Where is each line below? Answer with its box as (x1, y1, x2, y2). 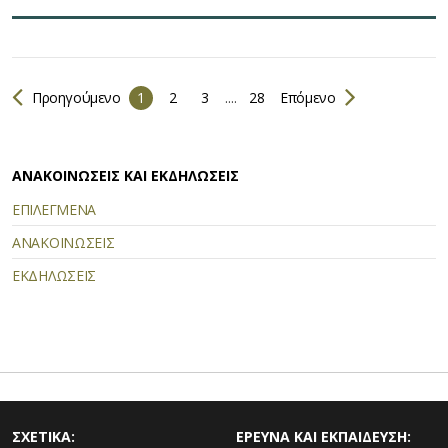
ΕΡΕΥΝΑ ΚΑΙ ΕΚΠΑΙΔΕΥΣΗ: (236, 426, 411, 446)
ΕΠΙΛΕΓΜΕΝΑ (12, 199, 96, 219)
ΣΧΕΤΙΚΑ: (12, 426, 75, 446)
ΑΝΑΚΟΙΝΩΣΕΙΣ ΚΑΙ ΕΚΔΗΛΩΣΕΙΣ (12, 165, 239, 185)
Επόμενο (276, 87, 336, 107)
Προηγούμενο (32, 87, 121, 107)
